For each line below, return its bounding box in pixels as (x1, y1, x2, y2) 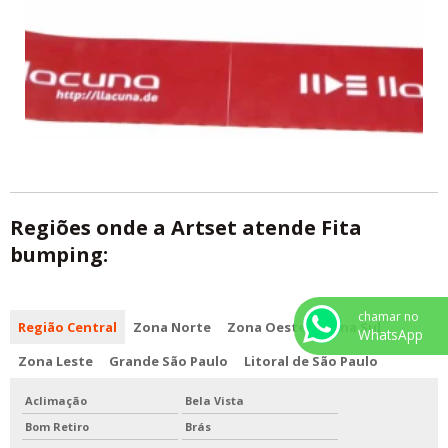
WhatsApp (358, 325, 423, 345)
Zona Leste (18, 352, 93, 371)
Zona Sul (322, 318, 381, 337)
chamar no (358, 308, 419, 326)
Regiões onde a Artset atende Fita (10, 214, 362, 242)
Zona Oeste (227, 318, 306, 337)
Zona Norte (133, 318, 211, 337)
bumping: (10, 241, 108, 269)
